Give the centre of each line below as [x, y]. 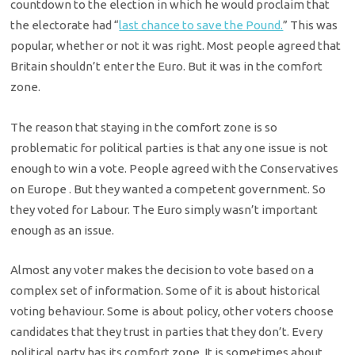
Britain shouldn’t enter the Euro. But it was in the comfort [167, 67]
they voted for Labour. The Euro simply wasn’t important [164, 209]
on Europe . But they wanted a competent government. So [168, 189]
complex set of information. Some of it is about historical [166, 290]
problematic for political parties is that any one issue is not [170, 147]
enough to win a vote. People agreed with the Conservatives [175, 168]
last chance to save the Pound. [201, 25]
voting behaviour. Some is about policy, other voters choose [172, 311]
